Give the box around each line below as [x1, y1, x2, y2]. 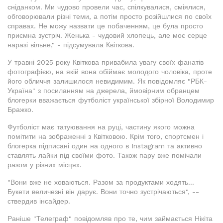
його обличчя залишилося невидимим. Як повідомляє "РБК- [7, 77, 207, 86]
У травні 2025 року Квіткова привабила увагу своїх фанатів [7, 58, 204, 67]
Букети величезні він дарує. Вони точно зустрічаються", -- [7, 188, 199, 196]
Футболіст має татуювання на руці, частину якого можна [7, 123, 195, 131]
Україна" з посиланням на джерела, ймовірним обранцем [7, 87, 200, 95]
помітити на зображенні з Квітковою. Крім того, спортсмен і [7, 132, 204, 141]
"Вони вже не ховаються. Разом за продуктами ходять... [7, 178, 194, 187]
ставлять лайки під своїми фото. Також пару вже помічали [7, 151, 202, 160]
